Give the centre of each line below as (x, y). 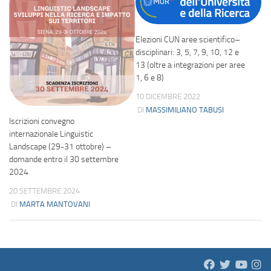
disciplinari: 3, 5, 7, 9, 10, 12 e (187, 53)
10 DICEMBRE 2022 (168, 97)
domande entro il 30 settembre (64, 159)
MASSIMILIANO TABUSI (185, 110)
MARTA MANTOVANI (55, 204)
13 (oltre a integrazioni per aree (190, 65)
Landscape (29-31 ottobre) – (60, 146)
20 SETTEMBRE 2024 (44, 191)
